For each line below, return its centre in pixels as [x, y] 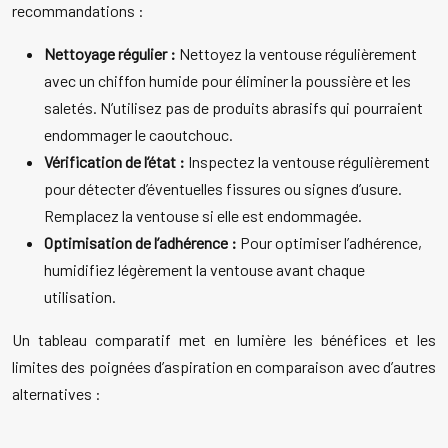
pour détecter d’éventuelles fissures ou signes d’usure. [223, 189]
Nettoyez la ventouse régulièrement [298, 54]
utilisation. [80, 297]
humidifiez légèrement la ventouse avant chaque [204, 270]
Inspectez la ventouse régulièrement [309, 162]
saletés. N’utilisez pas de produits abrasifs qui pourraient [233, 108]
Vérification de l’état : [116, 162]
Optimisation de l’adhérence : [142, 243]
